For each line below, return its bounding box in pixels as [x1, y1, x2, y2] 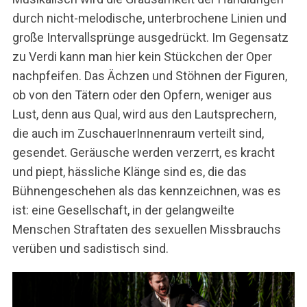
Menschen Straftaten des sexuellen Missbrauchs [12, 222, 281, 237]
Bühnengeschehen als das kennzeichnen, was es [12, 184, 281, 199]
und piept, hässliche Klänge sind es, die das [12, 164, 247, 180]
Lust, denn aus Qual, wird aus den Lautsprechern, [12, 107, 276, 122]
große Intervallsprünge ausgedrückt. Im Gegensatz [12, 30, 288, 45]
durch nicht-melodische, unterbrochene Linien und [12, 11, 286, 26]
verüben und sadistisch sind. [12, 241, 169, 256]
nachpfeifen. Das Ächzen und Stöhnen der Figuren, [12, 69, 287, 84]
